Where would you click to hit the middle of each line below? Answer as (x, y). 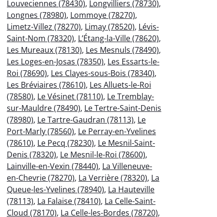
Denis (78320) (31, 154)
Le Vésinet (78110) (70, 96)
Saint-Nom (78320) (40, 38)
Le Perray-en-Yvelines (117, 131)
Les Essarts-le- (133, 61)
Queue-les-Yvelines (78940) (55, 189)
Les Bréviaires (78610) (46, 85)
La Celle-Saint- (130, 201)
